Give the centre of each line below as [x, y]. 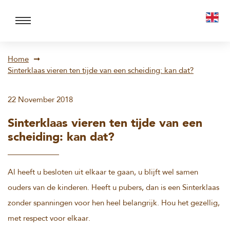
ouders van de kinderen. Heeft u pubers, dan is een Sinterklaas [113, 188]
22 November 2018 [40, 100]
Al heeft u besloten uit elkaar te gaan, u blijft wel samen [103, 173]
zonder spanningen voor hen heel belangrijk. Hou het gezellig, [114, 204]
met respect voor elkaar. [49, 219]
